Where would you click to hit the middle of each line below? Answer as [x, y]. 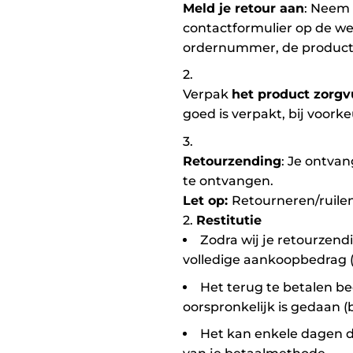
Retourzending [232, 161]
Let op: [207, 200]
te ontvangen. [228, 180]
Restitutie [229, 220]
